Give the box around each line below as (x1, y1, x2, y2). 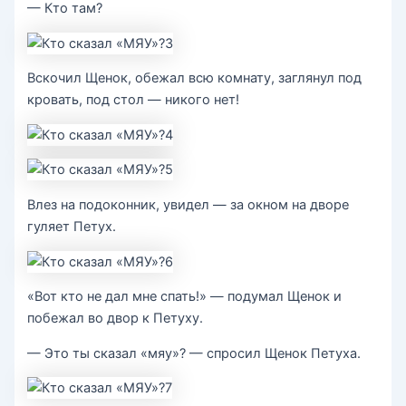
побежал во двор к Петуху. (27, 310, 204, 327)
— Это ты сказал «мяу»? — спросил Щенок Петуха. (27, 344, 362, 362)
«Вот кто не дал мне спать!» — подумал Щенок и (27, 288, 343, 305)
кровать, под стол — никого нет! (27, 92, 240, 109)
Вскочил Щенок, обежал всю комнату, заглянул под (27, 70, 362, 87)
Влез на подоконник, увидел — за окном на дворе (27, 196, 350, 213)
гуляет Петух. (27, 217, 117, 235)
